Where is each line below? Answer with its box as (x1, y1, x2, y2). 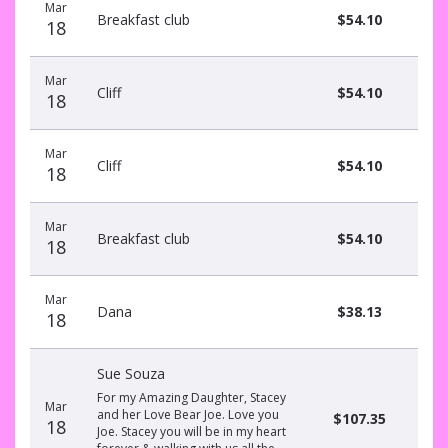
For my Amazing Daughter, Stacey (97, 389, 286, 406)
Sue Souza (97, 364, 165, 383)
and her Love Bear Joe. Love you (97, 406, 279, 423)
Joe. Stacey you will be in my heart (97, 423, 286, 440)
